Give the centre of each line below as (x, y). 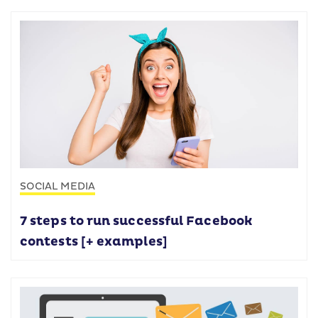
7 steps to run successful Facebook (136, 221)
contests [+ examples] (94, 242)
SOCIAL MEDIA (57, 186)
